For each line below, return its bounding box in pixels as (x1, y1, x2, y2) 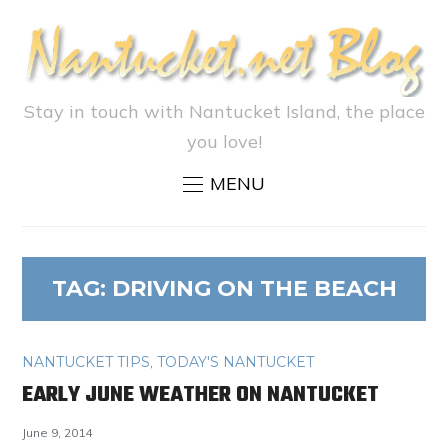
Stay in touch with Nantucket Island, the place (23, 100, 425, 124)
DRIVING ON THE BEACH (111, 275, 397, 303)
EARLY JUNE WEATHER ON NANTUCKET (22, 378, 380, 413)
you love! (186, 130, 262, 154)
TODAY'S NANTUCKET (157, 353, 315, 372)
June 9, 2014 (22, 425, 93, 441)
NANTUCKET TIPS (22, 353, 151, 372)
